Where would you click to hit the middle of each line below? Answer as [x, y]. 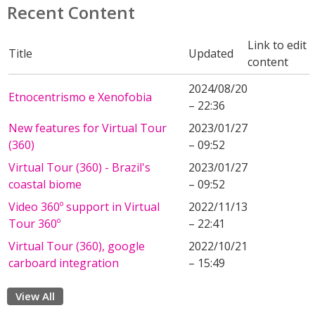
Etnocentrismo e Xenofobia [80, 97]
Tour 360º [34, 224]
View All [35, 296]
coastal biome [45, 184]
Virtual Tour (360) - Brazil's [79, 167]
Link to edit [277, 45]
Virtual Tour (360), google [77, 246]
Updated [211, 53]
